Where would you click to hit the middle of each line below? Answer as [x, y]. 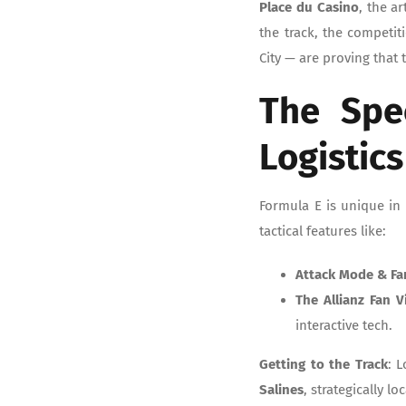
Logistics [332, 157]
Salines [282, 389]
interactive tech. [344, 325]
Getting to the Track [324, 364]
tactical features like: [323, 231]
